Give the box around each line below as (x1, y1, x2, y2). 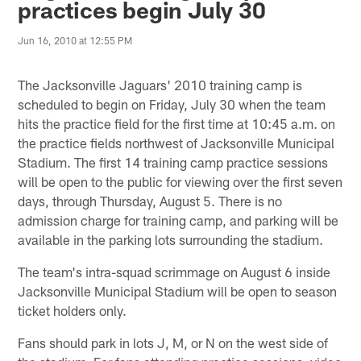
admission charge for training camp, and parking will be (18, 211, 339, 228)
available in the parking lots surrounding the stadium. (18, 230, 324, 247)
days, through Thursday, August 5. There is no (18, 192, 283, 209)
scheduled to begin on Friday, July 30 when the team (18, 95, 326, 112)
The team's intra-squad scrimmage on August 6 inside (18, 263, 331, 280)
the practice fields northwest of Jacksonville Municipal (18, 134, 335, 151)
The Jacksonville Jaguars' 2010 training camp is (18, 76, 303, 93)
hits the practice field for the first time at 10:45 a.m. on (18, 114, 336, 131)
